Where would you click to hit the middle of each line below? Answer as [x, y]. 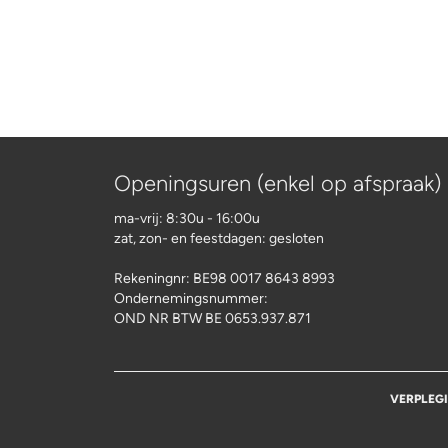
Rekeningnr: [153, 279]
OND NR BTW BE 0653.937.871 [212, 319]
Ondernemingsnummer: [192, 299]
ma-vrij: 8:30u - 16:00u [187, 219]
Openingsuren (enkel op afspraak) [277, 184]
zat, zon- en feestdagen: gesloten [219, 239]
